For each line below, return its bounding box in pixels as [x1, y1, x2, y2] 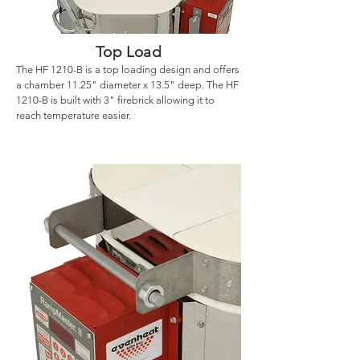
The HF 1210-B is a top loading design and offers [16, 63, 239, 76]
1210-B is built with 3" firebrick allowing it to [16, 94, 215, 106]
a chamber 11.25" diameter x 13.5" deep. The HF [16, 79, 239, 91]
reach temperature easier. [16, 109, 131, 121]
